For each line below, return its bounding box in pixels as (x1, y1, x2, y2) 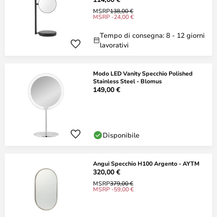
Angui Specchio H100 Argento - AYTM (93, 159, 200, 167)
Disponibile (103, 130, 139, 139)
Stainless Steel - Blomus (93, 77, 162, 85)
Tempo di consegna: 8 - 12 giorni (100, 31, 205, 40)
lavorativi (100, 40, 129, 49)
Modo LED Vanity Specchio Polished (93, 69, 193, 77)
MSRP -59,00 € (93, 185, 134, 193)
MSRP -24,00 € (93, 13, 134, 20)
